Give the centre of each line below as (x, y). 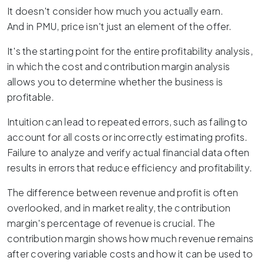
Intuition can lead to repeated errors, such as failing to (128, 122)
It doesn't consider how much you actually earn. (115, 11)
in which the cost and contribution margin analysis (118, 67)
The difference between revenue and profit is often (123, 193)
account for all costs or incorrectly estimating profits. (128, 137)
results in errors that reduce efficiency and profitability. (130, 168)
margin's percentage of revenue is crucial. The (111, 223)
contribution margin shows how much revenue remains (130, 239)
